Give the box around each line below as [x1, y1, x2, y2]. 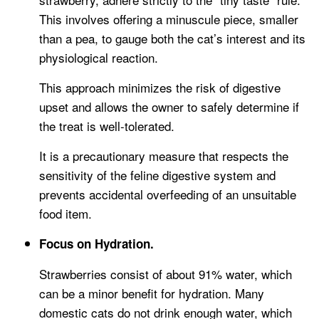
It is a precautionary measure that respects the [39, 147, 288, 165]
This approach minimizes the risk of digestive [39, 78, 281, 97]
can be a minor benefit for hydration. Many [39, 284, 264, 303]
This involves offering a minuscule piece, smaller [39, 10, 298, 28]
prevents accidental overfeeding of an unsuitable [39, 185, 296, 204]
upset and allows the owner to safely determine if [39, 98, 299, 116]
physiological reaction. [39, 48, 158, 67]
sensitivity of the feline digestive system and [39, 166, 276, 184]
